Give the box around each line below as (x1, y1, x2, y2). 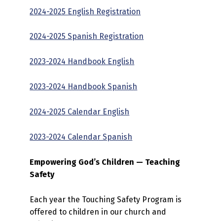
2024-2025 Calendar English (30, 107, 130, 117)
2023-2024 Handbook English (30, 57, 135, 67)
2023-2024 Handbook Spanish (30, 82, 138, 92)
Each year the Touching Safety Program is (30, 194, 182, 204)
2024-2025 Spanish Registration (30, 32, 144, 41)
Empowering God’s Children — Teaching (30, 157, 181, 167)
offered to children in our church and (30, 207, 167, 217)
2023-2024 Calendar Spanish (30, 132, 133, 142)
